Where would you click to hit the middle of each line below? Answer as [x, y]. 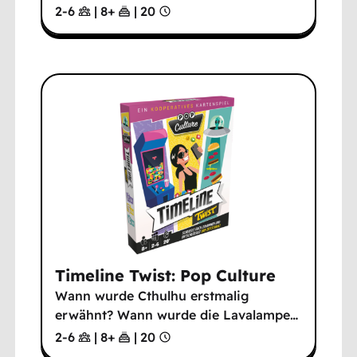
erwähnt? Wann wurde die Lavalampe [173, 315]
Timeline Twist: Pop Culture [166, 276]
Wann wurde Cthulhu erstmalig [153, 296]
